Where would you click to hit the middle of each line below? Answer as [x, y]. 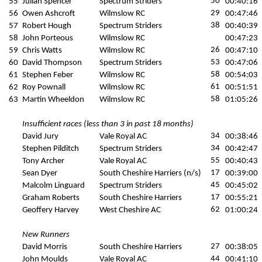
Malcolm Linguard [54, 186]
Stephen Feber [48, 75]
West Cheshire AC [130, 210]
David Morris [45, 247]
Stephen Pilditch [51, 149]
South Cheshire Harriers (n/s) [150, 173]
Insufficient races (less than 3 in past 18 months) [108, 124]
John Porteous [48, 38]
